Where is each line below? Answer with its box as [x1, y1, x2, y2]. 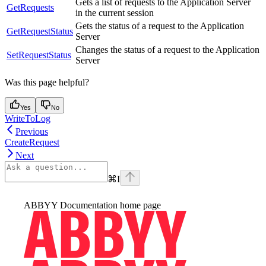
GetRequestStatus [7, 26, 73, 36]
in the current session [75, 7, 154, 18]
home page [118, 199, 161, 210]
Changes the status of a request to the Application [75, 44, 259, 55]
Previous [15, 126, 48, 137]
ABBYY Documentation [24, 199, 118, 210]
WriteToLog [5, 113, 50, 123]
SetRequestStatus [7, 49, 71, 60]
